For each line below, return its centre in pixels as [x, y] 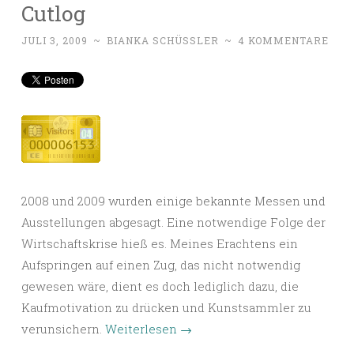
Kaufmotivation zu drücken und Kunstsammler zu [166, 308]
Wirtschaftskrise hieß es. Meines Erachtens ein [160, 244]
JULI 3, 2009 [55, 41]
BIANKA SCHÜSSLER [163, 41]
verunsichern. [63, 329]
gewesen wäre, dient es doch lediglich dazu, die [160, 286]
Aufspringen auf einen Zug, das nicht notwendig [161, 265]
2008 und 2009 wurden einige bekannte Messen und [173, 201]
